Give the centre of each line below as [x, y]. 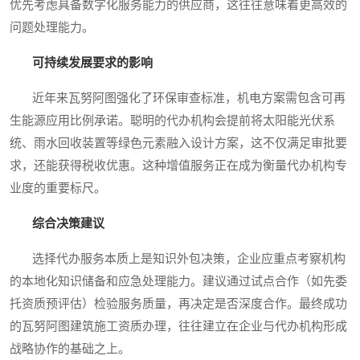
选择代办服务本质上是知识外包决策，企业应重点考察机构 [178, 259]
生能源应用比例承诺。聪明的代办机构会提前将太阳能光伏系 [172, 121]
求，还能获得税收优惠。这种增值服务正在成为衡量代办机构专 [178, 166]
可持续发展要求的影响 [92, 63]
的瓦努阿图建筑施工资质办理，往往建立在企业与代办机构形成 [178, 327]
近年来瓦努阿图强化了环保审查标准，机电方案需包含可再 [178, 98]
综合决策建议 [68, 224]
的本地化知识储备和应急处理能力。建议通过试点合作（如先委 [178, 282]
